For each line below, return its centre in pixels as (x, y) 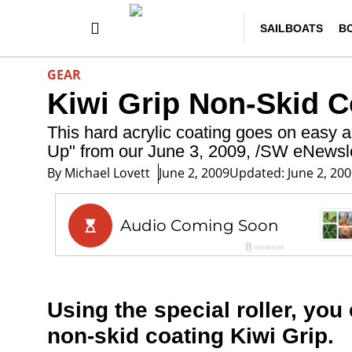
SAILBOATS (292, 28)
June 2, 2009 (194, 172)
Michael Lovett (106, 172)
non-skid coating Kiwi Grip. (191, 336)
